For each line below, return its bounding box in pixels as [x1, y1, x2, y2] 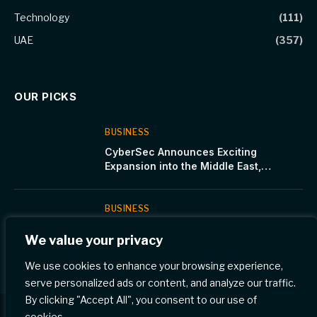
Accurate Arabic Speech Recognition [105, 236, 291, 248]
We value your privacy [25, 233, 163, 248]
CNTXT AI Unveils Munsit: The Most [105, 221, 282, 234]
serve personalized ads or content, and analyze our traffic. [25, 277, 296, 289]
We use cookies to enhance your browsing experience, [25, 260, 283, 272]
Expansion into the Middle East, [105, 159, 261, 172]
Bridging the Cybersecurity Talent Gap [105, 173, 298, 186]
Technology [14, 11, 69, 23]
